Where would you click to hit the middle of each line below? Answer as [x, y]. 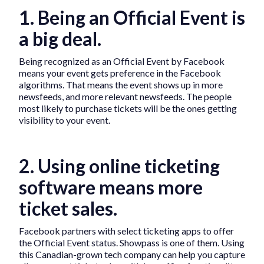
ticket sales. [68, 209]
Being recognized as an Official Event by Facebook [122, 61]
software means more [111, 187]
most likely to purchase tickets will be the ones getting [128, 108]
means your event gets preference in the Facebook [120, 73]
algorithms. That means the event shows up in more [121, 85]
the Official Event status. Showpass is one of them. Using [132, 243]
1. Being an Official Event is [132, 18]
